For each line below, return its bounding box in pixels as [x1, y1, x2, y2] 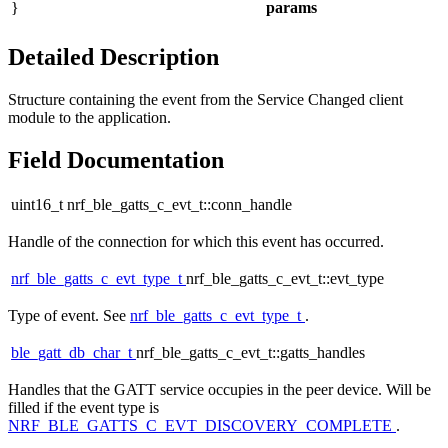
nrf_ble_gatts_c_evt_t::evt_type [186, 270, 384, 288]
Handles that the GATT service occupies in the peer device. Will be [8, 381, 431, 399]
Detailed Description [8, 43, 219, 70]
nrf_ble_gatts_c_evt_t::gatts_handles [136, 344, 365, 362]
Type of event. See [8, 307, 130, 325]
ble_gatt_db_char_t [11, 344, 136, 362]
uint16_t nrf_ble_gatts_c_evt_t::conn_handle [11, 196, 292, 214]
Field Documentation [8, 146, 224, 173]
